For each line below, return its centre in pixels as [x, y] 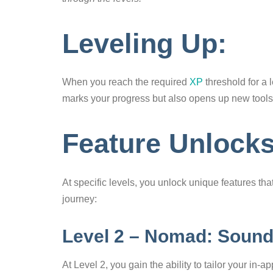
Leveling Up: [148, 43]
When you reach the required [126, 82]
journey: [80, 199]
